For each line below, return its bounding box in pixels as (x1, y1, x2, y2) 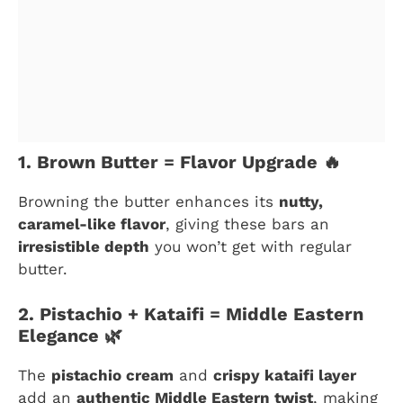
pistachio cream (51, 366, 174, 385)
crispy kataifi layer (213, 366, 356, 385)
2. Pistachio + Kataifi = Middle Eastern (18, 303, 363, 326)
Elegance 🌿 (18, 325, 122, 347)
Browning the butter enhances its (18, 192, 279, 210)
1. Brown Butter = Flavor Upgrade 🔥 (18, 150, 341, 173)
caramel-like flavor (18, 214, 166, 233)
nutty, (279, 192, 323, 210)
